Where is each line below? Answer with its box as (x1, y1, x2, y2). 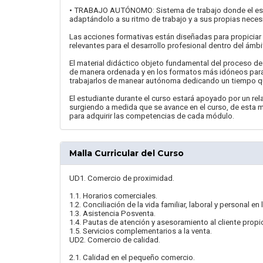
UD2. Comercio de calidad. (69, 235, 160, 244)
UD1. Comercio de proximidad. (69, 174, 174, 183)
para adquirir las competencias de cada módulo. (69, 112, 234, 120)
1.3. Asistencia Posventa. (69, 209, 156, 218)
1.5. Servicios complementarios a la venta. (69, 227, 212, 235)
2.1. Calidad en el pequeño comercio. (69, 253, 195, 262)
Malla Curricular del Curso (69, 148, 184, 159)
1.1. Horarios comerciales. (69, 191, 157, 200)
